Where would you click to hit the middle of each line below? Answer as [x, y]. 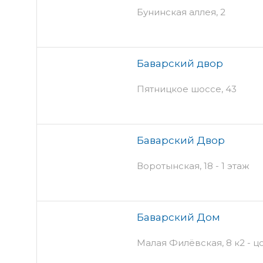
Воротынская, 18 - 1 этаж [193, 166]
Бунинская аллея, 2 [181, 12]
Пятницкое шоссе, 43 [187, 89]
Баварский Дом [178, 217]
